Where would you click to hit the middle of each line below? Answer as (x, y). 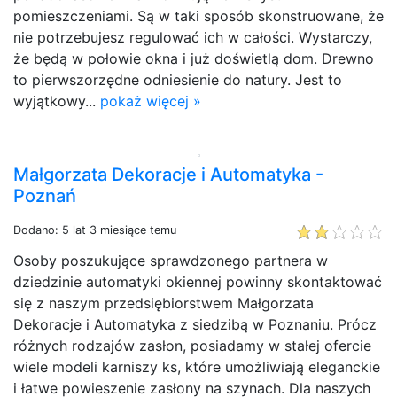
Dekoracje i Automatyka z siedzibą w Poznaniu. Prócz (195, 324)
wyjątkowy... (57, 101)
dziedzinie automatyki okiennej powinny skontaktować (198, 281)
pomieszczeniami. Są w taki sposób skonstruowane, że (198, 16)
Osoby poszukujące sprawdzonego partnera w (171, 260)
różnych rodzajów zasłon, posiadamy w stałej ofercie (192, 345)
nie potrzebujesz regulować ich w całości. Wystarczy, (193, 37)
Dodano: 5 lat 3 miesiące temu (95, 230)
